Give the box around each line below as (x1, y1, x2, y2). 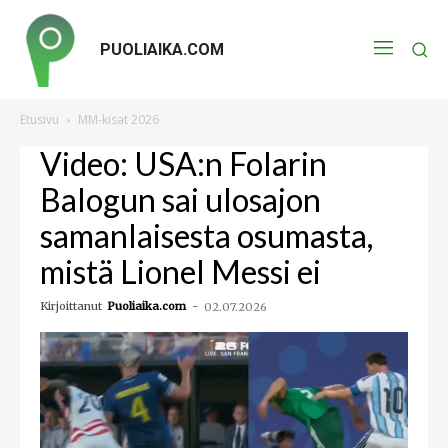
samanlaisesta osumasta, (40, 216, 373, 255)
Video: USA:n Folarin (40, 144, 327, 183)
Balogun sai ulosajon (40, 180, 321, 219)
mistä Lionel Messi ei (40, 252, 321, 291)
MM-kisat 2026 (78, 111, 159, 128)
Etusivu (20, 111, 59, 128)
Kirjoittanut (40, 299, 102, 313)
